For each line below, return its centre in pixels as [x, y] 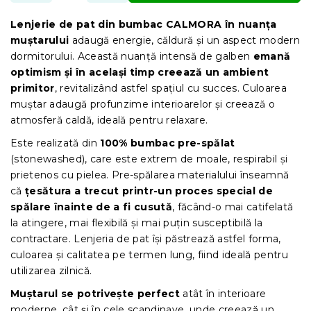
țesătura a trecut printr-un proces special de [149, 191]
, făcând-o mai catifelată [233, 207]
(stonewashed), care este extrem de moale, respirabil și [149, 159]
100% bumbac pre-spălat [168, 143]
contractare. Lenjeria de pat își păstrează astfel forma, [146, 238]
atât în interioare [223, 293]
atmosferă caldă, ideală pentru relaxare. [109, 120]
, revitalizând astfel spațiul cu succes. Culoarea [171, 88]
